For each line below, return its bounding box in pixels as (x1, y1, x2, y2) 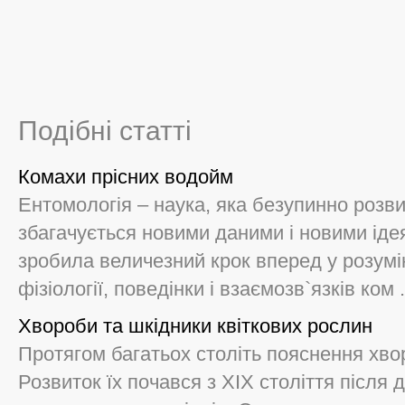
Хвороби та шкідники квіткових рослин (18, 315, 372, 337)
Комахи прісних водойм (18, 165, 233, 188)
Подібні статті (18, 116, 192, 146)
